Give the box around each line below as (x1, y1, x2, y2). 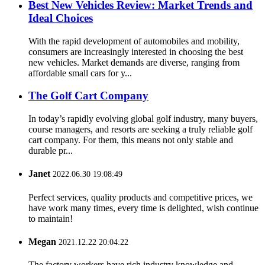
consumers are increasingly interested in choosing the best (28, 46, 243, 57)
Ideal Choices (28, 11, 93, 24)
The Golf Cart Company (28, 89, 148, 102)
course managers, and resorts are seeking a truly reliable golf (28, 124, 253, 135)
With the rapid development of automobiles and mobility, (28, 35, 240, 46)
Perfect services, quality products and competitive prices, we (28, 192, 253, 202)
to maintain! (28, 213, 73, 224)
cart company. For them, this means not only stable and (28, 135, 233, 146)
